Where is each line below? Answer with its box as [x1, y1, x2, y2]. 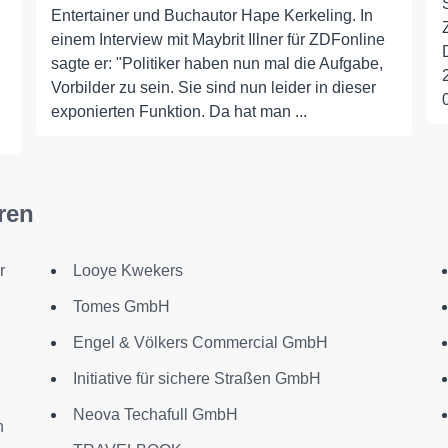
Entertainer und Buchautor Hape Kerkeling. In [50, 7, 373, 24]
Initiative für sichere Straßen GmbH [72, 370, 321, 387]
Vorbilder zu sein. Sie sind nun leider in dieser [50, 79, 376, 96]
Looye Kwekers [72, 262, 183, 279]
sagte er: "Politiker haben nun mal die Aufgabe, [50, 55, 383, 72]
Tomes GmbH [72, 298, 170, 315]
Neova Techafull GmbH [72, 406, 238, 423]
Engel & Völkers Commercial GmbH [72, 334, 328, 351]
